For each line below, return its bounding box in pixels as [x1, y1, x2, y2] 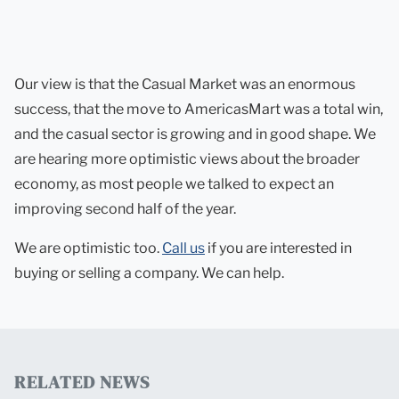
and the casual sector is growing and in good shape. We [14, 126, 376, 142]
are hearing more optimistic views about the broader [14, 151, 360, 167]
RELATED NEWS [14, 370, 150, 395]
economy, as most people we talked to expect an [14, 175, 334, 192]
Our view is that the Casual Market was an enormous [14, 76, 355, 93]
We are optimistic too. [14, 240, 162, 256]
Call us [162, 240, 205, 256]
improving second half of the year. [14, 200, 236, 217]
